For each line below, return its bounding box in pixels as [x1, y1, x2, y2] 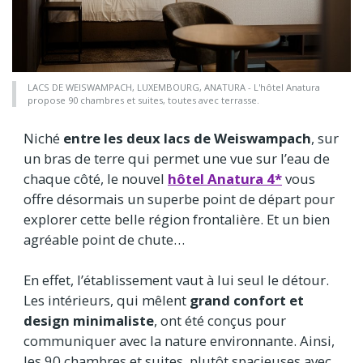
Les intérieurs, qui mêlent [23, 290, 190, 310]
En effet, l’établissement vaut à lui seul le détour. [23, 270, 329, 289]
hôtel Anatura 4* [168, 169, 282, 188]
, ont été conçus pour [154, 310, 286, 330]
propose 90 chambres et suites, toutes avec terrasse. [28, 94, 259, 107]
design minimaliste [23, 310, 154, 330]
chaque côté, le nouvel [23, 169, 168, 188]
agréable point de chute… [23, 229, 185, 249]
